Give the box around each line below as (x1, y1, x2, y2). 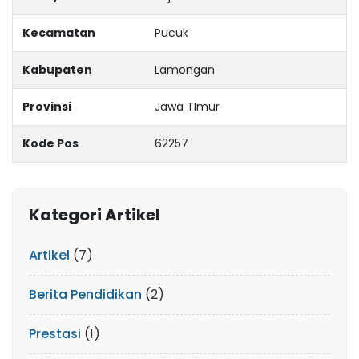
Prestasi (29, 325, 81, 343)
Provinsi (22, 99, 71, 115)
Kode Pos (22, 135, 79, 151)
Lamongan (155, 62, 215, 78)
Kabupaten (22, 62, 92, 78)
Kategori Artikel (29, 204, 160, 226)
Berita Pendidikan (29, 285, 142, 304)
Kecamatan (22, 25, 95, 41)
